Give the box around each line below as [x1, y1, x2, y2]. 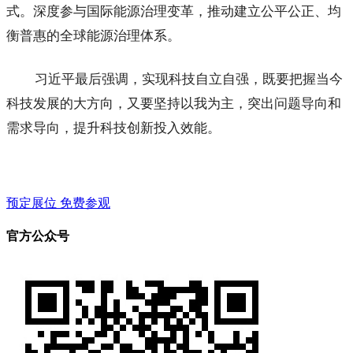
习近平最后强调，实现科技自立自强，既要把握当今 [35, 71, 343, 87]
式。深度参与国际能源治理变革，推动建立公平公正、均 [6, 3, 341, 19]
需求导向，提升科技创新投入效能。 [6, 120, 221, 136]
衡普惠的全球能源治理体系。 [6, 28, 180, 43]
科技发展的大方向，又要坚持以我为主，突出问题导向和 [6, 95, 341, 111]
